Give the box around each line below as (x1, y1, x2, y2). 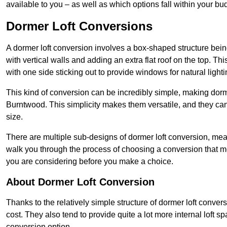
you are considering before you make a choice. (6, 157, 173, 166)
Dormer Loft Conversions (6, 19, 153, 33)
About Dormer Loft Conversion (6, 176, 155, 188)
